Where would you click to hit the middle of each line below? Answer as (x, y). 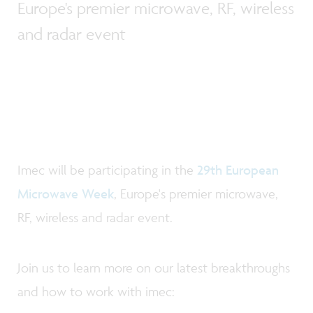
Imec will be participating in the (107, 170)
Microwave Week (66, 194)
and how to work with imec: (100, 291)
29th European (238, 170)
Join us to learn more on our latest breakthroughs (154, 267)
